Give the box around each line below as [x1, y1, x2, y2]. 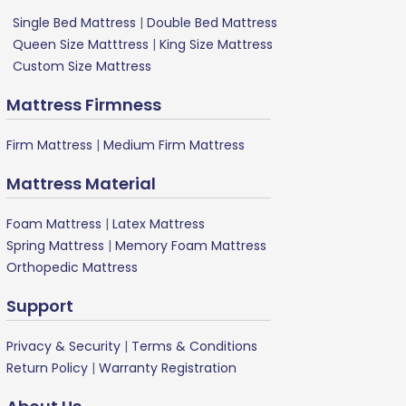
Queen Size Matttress [13, 34, 149, 53]
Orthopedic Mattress [6, 257, 138, 276]
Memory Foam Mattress [115, 236, 266, 255]
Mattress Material [6, 171, 156, 195]
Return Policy [6, 358, 88, 377]
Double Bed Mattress [147, 13, 277, 32]
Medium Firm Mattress [103, 135, 245, 154]
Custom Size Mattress [13, 56, 151, 75]
